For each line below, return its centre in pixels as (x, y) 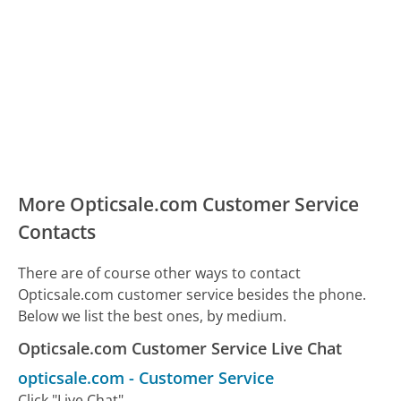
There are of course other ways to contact (160, 273)
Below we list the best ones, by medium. (153, 316)
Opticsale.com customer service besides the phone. (192, 294)
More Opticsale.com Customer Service (189, 204)
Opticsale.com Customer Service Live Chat (180, 348)
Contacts (57, 231)
